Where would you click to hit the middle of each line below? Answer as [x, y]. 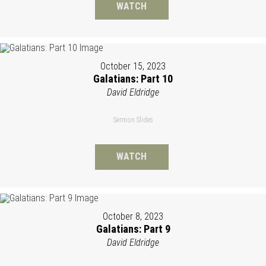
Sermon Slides [133, 120]
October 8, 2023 [133, 216]
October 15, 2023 [133, 66]
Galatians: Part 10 [133, 78]
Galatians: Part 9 [133, 229]
